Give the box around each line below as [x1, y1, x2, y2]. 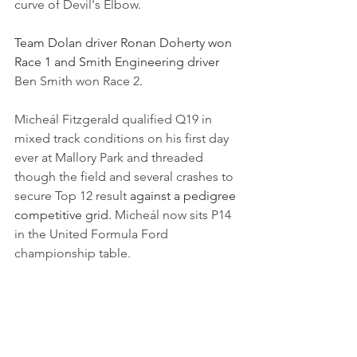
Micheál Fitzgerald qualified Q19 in [14, 112, 215, 127]
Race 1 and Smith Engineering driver [14, 54, 222, 70]
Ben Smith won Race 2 [14, 73, 139, 89]
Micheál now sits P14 [115, 207, 234, 223]
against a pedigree [130, 188, 239, 204]
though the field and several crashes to [14, 169, 237, 185]
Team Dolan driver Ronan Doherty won [14, 35, 235, 51]
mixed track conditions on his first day [14, 131, 232, 147]
